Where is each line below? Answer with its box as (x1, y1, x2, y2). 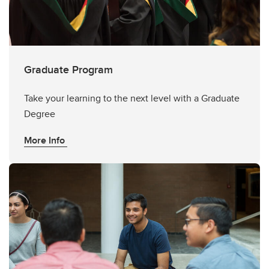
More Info (24, 133, 67, 147)
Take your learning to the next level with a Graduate (24, 91, 240, 105)
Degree (24, 107, 55, 121)
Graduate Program (24, 62, 113, 77)
